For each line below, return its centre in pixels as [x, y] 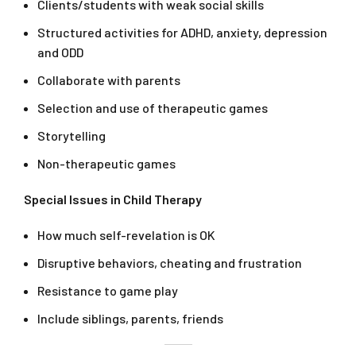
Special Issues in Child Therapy [113, 199]
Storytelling [72, 136]
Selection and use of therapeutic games [153, 108]
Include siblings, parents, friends [130, 319]
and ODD [60, 52]
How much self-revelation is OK [126, 235]
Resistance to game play [108, 291]
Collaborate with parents [109, 80]
